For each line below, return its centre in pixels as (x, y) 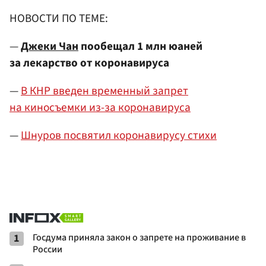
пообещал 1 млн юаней (140, 47)
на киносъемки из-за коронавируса (100, 108)
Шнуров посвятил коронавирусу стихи (119, 136)
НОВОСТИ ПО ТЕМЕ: (59, 18)
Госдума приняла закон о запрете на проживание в (139, 237)
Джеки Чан (50, 47)
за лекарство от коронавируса (89, 63)
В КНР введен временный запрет (104, 91)
